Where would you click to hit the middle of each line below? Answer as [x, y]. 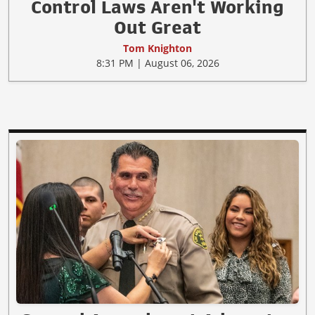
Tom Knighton [157, 49]
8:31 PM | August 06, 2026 [157, 63]
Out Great [157, 28]
